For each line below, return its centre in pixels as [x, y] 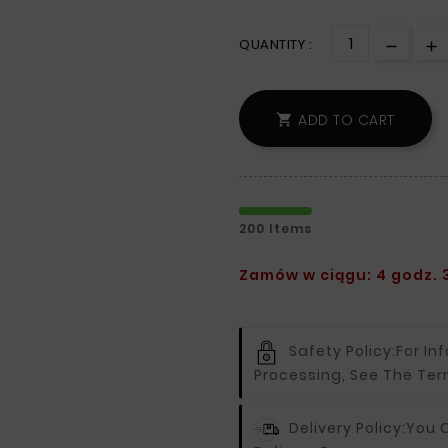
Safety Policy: [342, 351]
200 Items [275, 229]
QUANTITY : [275, 45]
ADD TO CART [346, 119]
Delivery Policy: [347, 428]
